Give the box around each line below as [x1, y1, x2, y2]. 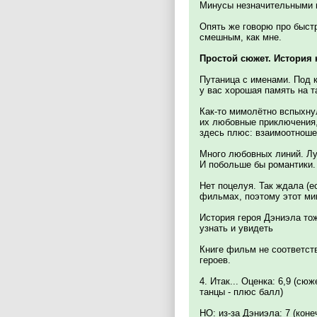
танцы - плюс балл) [200, 287, 283, 297]
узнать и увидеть [200, 223, 273, 234]
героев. [200, 255, 231, 265]
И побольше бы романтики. [200, 159, 316, 170]
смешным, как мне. [200, 32, 282, 42]
